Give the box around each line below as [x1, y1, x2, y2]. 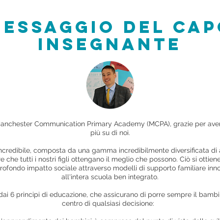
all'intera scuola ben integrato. [61, 173, 159, 181]
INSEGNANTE [37, 33, 182, 55]
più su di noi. [90, 129, 130, 137]
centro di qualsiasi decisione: [62, 199, 154, 207]
